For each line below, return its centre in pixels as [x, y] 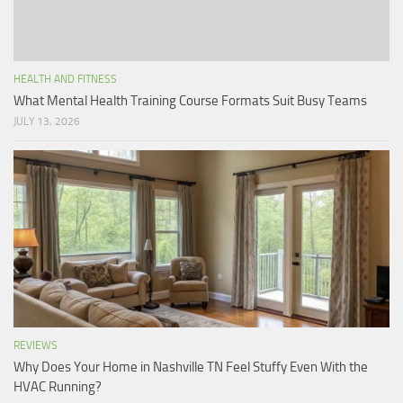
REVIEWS [36, 346]
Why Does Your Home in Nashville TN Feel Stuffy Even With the [191, 367]
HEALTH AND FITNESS [65, 80]
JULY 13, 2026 [47, 122]
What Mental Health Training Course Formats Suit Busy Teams [190, 101]
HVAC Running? [58, 387]
